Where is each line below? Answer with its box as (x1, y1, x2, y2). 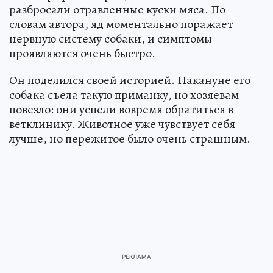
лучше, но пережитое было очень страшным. (9, 130, 250, 147)
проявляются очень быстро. (9, 44, 155, 62)
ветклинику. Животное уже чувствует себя (9, 115, 235, 132)
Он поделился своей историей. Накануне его (9, 71, 250, 88)
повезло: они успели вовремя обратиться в (9, 101, 233, 118)
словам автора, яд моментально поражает (9, 15, 233, 32)
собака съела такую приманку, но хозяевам (9, 86, 239, 103)
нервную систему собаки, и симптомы (9, 30, 212, 47)
